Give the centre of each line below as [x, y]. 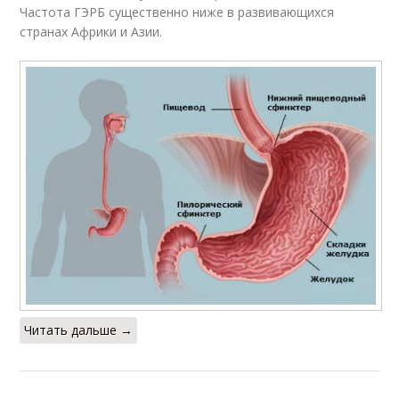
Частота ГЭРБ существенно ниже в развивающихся [177, 12]
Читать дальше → [79, 330]
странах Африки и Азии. [91, 32]
